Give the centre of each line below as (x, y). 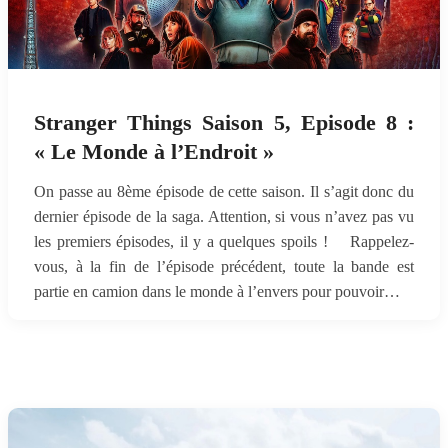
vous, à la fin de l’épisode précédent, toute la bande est (224, 266)
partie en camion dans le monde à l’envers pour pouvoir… (217, 291)
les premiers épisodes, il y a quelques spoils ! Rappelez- (224, 241)
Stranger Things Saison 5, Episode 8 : (224, 123)
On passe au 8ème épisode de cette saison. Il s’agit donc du (224, 191)
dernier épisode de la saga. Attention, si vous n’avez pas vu (224, 216)
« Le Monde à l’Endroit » (154, 152)
